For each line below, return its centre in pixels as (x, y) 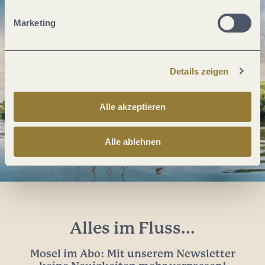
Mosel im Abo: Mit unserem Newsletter (132, 254)
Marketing (35, 23)
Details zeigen (199, 71)
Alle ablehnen (132, 141)
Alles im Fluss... (132, 229)
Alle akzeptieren (132, 107)
